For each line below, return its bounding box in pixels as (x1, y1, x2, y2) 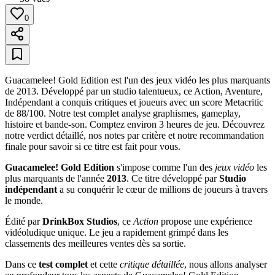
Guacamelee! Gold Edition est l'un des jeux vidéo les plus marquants (5, 74, 270, 85)
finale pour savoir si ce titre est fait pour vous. (5, 141, 180, 152)
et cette (88, 258, 120, 269)
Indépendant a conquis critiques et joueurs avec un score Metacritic (5, 96, 263, 107)
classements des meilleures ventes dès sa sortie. (5, 238, 186, 249)
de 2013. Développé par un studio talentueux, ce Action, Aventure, (5, 85, 263, 96)
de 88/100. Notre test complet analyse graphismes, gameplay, (5, 107, 241, 118)
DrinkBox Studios (42, 215, 117, 227)
